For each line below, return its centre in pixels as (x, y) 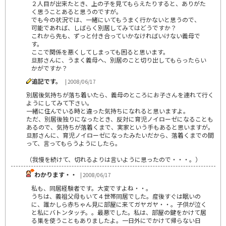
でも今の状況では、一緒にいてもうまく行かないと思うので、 (116, 19)
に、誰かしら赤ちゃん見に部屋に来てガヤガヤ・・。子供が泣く (119, 204)
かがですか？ (49, 68)
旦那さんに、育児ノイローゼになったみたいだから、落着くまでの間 (120, 135)
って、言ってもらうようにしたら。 (74, 143)
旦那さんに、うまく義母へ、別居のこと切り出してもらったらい (119, 60)
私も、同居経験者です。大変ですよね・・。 (92, 188)
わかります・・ (55, 174)
